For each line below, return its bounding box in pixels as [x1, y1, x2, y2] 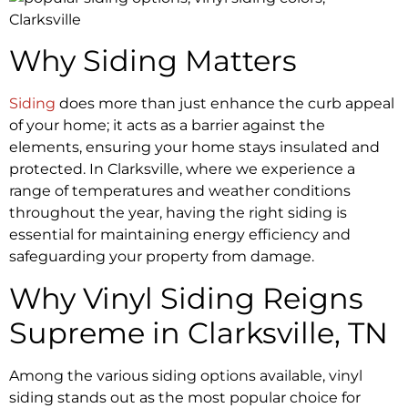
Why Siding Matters [9, 43, 297, 79]
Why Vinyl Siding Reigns [9, 280, 363, 316]
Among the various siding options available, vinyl [9, 366, 362, 384]
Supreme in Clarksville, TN [9, 314, 388, 351]
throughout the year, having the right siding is [9, 204, 347, 222]
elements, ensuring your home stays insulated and [9, 138, 380, 157]
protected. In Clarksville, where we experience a [9, 160, 355, 178]
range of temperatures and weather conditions [9, 182, 351, 200]
